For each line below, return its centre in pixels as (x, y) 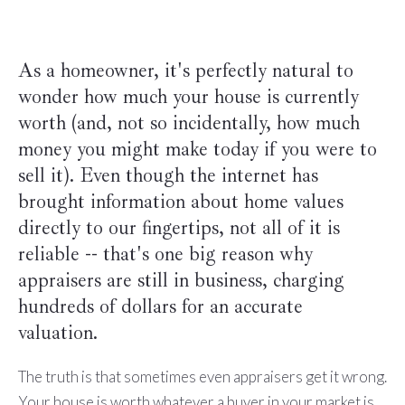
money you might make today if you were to (197, 150)
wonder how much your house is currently (188, 97)
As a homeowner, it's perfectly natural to (185, 71)
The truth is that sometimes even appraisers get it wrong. (202, 377)
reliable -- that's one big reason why (165, 254)
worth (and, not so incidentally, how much (188, 123)
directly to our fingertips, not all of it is (179, 228)
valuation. (60, 333)
